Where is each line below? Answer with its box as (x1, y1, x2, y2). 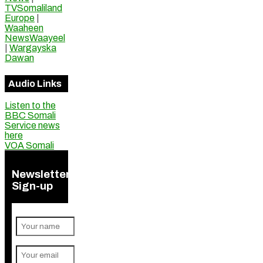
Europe (5, 12, 35, 23)
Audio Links (8, 79, 62, 89)
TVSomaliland (5, 2, 62, 13)
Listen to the (5, 100, 56, 111)
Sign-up (12, 180, 53, 192)
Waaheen (5, 22, 43, 33)
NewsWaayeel (5, 32, 65, 43)
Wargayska (9, 42, 56, 53)
